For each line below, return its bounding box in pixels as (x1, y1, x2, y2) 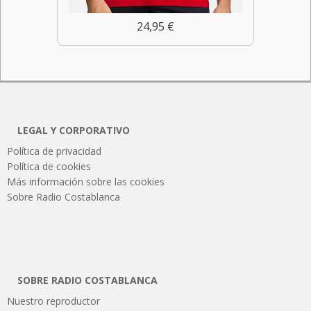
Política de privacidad (7, 144, 101, 158)
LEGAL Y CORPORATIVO (17, 124, 130, 137)
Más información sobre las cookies (7, 175, 165, 189)
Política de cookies (7, 160, 91, 174)
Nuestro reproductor (7, 294, 100, 308)
